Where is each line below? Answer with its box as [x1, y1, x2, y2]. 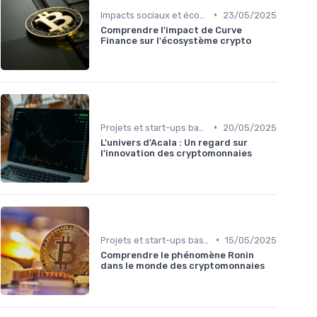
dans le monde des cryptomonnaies [100, 260, 265, 271]
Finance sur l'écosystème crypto [100, 35, 251, 46]
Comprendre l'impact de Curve [100, 24, 242, 35]
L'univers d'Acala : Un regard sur [100, 137, 248, 148]
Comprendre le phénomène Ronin [100, 249, 254, 260]
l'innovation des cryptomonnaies [100, 147, 252, 158]
